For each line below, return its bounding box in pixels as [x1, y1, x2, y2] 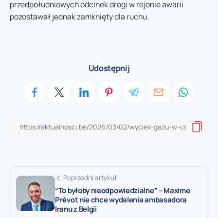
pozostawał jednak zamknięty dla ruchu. [10, 11, 149, 22]
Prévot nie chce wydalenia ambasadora [55, 195, 187, 205]
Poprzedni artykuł [63, 173, 117, 182]
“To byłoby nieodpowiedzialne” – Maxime [55, 185, 190, 196]
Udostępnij [88, 62, 130, 74]
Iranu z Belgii [55, 204, 97, 215]
